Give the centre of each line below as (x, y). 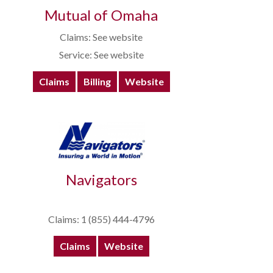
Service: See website (101, 55)
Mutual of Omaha (101, 15)
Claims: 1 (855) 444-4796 (101, 219)
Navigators (101, 180)
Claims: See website (101, 37)
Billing (97, 82)
